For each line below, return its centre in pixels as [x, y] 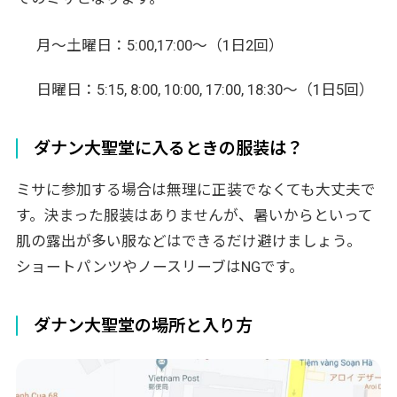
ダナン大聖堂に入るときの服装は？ [169, 148]
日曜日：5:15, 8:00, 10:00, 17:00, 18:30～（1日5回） [205, 89]
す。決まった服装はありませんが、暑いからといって [194, 215]
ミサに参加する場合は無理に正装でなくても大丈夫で [195, 189]
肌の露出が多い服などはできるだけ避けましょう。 [188, 241]
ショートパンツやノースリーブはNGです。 [160, 266]
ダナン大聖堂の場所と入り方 [144, 325]
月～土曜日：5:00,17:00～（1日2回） [160, 45]
